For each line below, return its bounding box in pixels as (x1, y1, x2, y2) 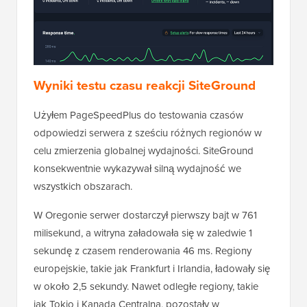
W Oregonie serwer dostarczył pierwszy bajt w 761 (34, 207, 257, 223)
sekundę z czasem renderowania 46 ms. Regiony (34, 243, 251, 258)
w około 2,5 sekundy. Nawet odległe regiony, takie (34, 278, 258, 294)
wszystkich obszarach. (34, 178, 132, 194)
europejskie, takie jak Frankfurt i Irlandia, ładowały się (34, 260, 270, 276)
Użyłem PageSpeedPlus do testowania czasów (34, 107, 243, 123)
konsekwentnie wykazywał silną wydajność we (34, 160, 241, 176)
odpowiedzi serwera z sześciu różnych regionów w (34, 125, 262, 140)
